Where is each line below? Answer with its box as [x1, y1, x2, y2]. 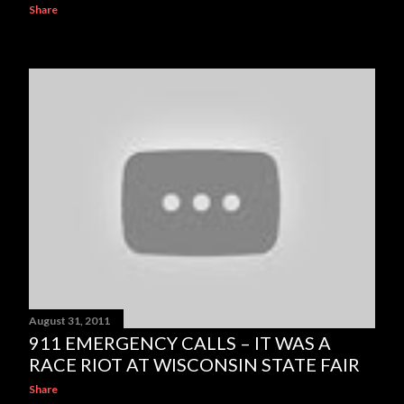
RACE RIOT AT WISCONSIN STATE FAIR [29, 353, 360, 375]
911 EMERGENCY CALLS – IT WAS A [29, 332, 331, 353]
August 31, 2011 [29, 314, 110, 327]
